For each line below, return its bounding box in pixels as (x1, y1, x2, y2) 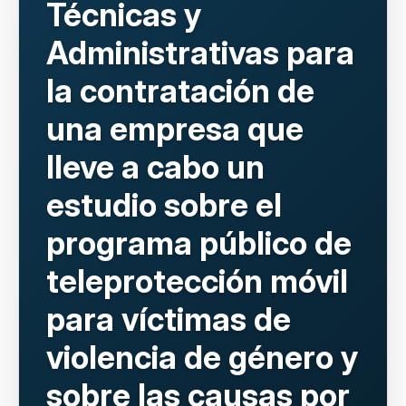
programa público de (46, 224, 352, 262)
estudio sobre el (46, 186, 282, 224)
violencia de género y (46, 338, 358, 376)
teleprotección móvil (46, 262, 348, 300)
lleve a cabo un (46, 148, 265, 186)
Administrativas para (46, 34, 354, 72)
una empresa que (46, 110, 304, 148)
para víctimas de (46, 300, 291, 338)
